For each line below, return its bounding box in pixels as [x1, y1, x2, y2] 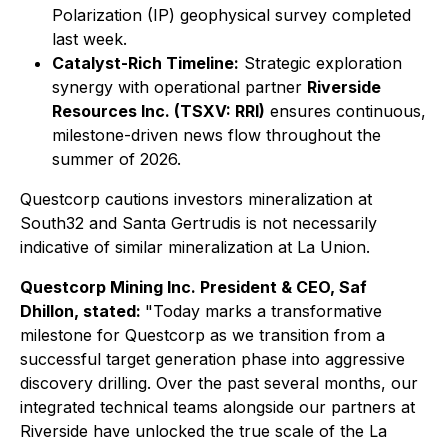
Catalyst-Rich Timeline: [52, 53, 239, 73]
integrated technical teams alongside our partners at [20, 397, 415, 417]
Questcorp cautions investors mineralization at [20, 189, 372, 209]
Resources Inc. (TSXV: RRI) [52, 101, 265, 121]
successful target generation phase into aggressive [20, 349, 405, 369]
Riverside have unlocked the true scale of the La [20, 421, 387, 441]
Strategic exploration [239, 53, 402, 73]
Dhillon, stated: [20, 301, 145, 321]
